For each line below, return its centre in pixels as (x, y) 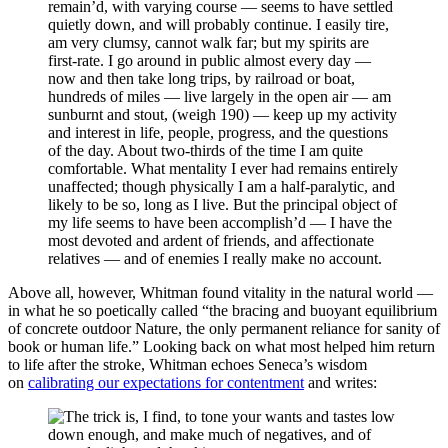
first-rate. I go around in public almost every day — (209, 60)
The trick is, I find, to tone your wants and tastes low (229, 416)
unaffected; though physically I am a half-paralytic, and (221, 186)
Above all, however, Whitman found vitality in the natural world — (220, 292)
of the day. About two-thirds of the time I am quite (205, 150)
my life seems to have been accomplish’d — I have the (220, 222)
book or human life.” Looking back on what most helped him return (221, 346)
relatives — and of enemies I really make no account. (215, 258)
